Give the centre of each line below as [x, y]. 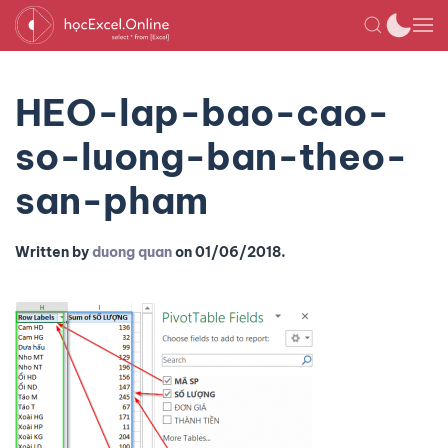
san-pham [111, 200]
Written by [53, 252]
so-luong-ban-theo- [211, 156]
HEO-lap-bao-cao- [202, 112]
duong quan [132, 252]
